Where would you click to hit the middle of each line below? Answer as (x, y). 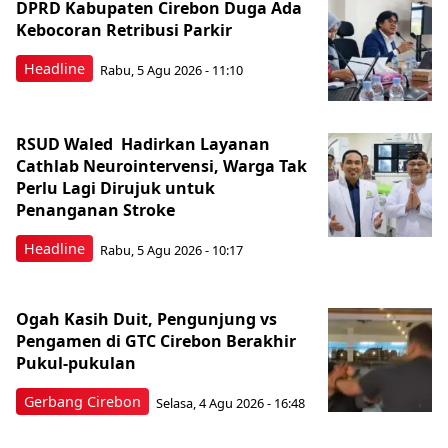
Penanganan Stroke (95, 210)
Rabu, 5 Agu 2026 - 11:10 (171, 69)
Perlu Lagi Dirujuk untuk (115, 188)
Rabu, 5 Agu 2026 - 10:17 (171, 249)
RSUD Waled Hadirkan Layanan (143, 144)
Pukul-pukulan (76, 363)
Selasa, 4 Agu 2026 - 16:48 (230, 402)
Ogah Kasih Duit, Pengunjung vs (146, 319)
